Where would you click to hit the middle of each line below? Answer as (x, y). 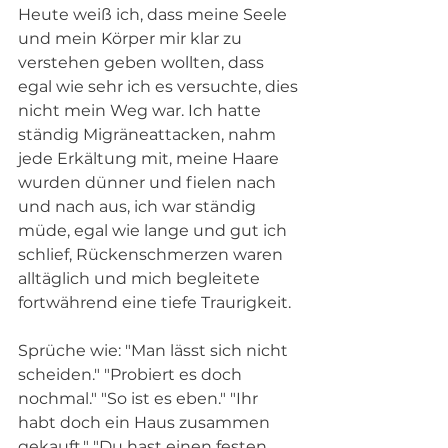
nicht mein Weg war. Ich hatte (141, 110)
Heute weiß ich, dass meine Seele (154, 14)
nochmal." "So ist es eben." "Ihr (140, 398)
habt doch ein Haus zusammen (146, 422)
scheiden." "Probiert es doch (132, 374)
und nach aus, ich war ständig (139, 206)
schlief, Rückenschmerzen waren (152, 254)
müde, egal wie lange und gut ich (154, 230)
